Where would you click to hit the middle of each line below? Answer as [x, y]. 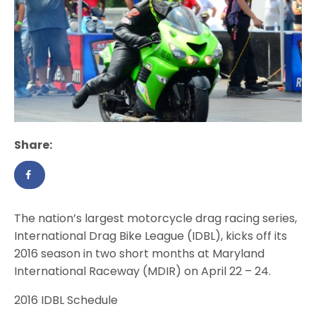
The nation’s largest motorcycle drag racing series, [156, 219]
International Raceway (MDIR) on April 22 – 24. [143, 272]
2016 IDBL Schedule [66, 300]
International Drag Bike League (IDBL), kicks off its [151, 236]
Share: [33, 145]
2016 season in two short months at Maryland [140, 254]
